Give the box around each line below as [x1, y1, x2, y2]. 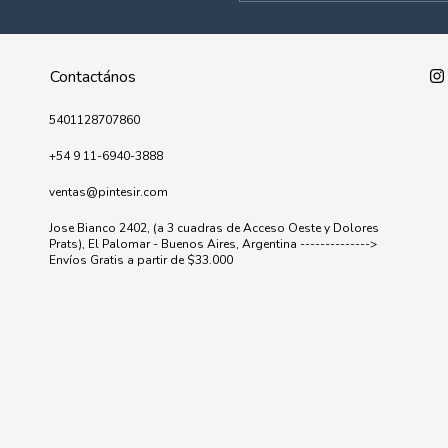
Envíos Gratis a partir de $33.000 [49, 252, 233, 268]
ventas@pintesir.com [49, 184, 168, 200]
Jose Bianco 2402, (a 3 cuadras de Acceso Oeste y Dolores [49, 220, 379, 236]
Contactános [50, 66, 136, 88]
